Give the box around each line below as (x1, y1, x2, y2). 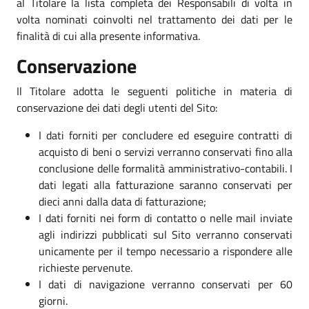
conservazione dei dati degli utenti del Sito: (17, 99, 217, 116)
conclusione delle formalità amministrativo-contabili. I (39, 159, 292, 177)
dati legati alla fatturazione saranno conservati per (39, 176, 292, 193)
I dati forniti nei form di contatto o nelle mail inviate (39, 209, 292, 226)
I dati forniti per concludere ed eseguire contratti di (39, 126, 292, 143)
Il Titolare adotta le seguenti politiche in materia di (17, 82, 292, 99)
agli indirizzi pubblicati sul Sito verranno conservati (39, 226, 292, 243)
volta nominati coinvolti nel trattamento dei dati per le (17, 10, 292, 28)
